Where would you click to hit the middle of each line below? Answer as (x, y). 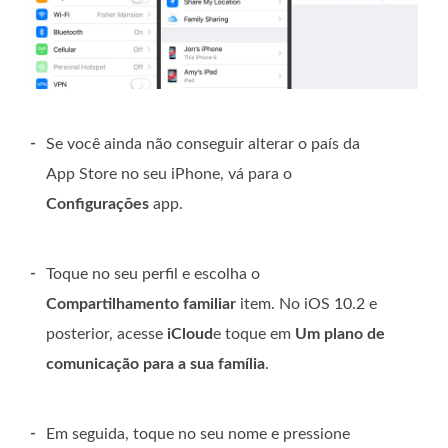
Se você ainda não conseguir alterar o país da (203, 143)
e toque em (254, 333)
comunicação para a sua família (155, 363)
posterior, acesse (106, 333)
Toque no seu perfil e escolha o (153, 273)
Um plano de (340, 333)
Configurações (97, 203)
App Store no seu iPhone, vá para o (169, 173)
